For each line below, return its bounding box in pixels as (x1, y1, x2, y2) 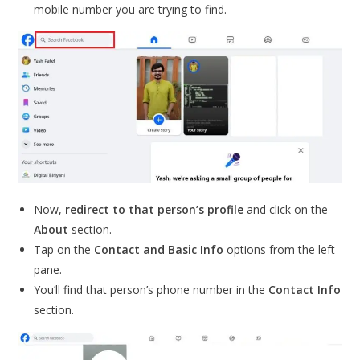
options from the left (223, 241, 336, 257)
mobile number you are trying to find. (34, 2, 227, 17)
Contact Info (265, 281, 342, 297)
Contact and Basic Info (94, 241, 224, 257)
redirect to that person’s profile (65, 201, 244, 217)
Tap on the (34, 241, 95, 257)
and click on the (243, 201, 329, 217)
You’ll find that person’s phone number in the (34, 281, 266, 297)
